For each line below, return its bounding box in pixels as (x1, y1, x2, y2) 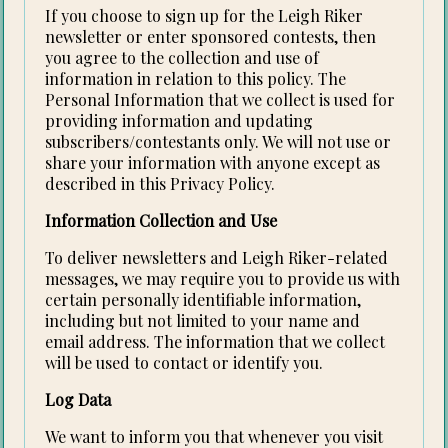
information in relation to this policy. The (45, 68, 347, 90)
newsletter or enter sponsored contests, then (45, 26, 377, 48)
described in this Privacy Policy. (45, 173, 276, 195)
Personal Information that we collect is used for (45, 89, 396, 111)
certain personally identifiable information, (45, 289, 362, 311)
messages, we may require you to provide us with (45, 268, 401, 290)
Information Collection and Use (45, 210, 278, 232)
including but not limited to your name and (45, 310, 361, 332)
